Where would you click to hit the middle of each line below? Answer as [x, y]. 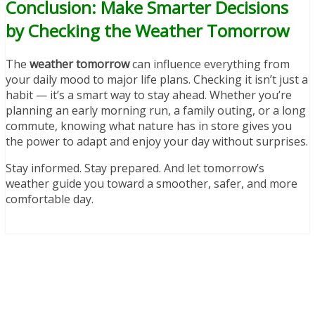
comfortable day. [50, 199]
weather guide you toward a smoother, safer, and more [152, 183]
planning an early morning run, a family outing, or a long [156, 110]
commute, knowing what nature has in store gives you [149, 126]
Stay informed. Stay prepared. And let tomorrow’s [135, 168]
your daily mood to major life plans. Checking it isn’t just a [157, 79]
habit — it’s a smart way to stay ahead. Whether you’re [149, 95]
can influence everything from [210, 64]
